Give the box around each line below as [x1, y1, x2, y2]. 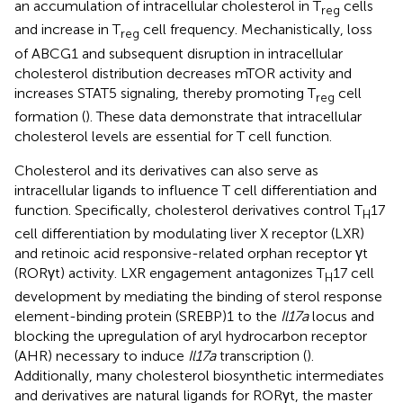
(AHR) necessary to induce [14, 347, 188, 365]
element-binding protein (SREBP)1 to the [14, 308, 281, 326]
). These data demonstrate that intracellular [85, 107, 362, 125]
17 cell [333, 264, 374, 282]
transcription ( [216, 347, 307, 365]
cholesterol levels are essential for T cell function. [14, 127, 332, 145]
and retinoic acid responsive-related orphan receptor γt [14, 244, 368, 262]
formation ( [14, 107, 85, 125]
